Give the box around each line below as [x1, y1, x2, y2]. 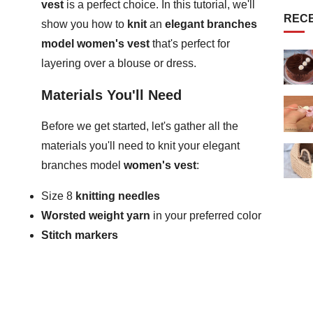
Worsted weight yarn [41, 210, 150, 222]
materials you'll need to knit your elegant [41, 140, 240, 152]
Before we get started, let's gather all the [41, 120, 238, 133]
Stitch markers [41, 229, 118, 242]
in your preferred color [150, 210, 261, 222]
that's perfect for [150, 38, 230, 50]
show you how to [41, 18, 127, 31]
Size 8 [41, 190, 75, 203]
